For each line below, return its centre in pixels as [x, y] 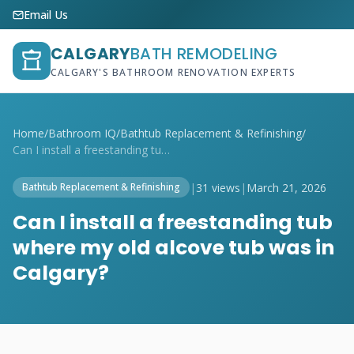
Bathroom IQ [82, 133]
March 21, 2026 [286, 187]
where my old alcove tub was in [173, 248]
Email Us [46, 15]
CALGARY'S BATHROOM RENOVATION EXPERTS [173, 72]
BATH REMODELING [204, 54]
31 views [218, 187]
